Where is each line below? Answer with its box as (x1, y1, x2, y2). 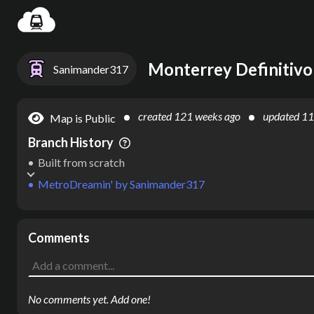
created (138, 109, 174, 123)
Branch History (28, 135, 114, 150)
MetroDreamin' (38, 177, 113, 191)
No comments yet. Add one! (28, 292, 151, 306)
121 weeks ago (174, 109, 240, 123)
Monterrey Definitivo (148, 58, 313, 79)
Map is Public (50, 111, 116, 125)
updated (263, 109, 301, 123)
